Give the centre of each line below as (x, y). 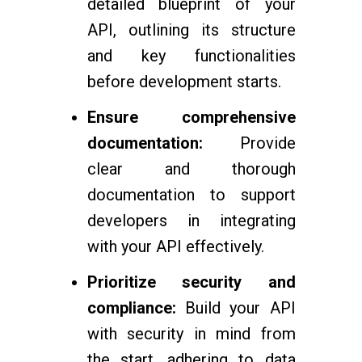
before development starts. (184, 82)
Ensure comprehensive (191, 117)
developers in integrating (191, 221)
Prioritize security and (191, 282)
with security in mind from (191, 334)
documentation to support (191, 195)
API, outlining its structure (191, 30)
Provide (249, 143)
